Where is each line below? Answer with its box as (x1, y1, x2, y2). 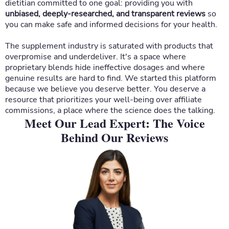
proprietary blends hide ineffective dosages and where (5, 62, 205, 73)
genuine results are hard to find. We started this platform (5, 73, 216, 84)
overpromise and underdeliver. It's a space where (5, 51, 186, 62)
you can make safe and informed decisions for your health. (5, 19, 217, 30)
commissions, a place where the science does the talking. (5, 105, 215, 116)
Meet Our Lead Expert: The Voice (24, 114, 205, 132)
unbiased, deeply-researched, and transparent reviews (5, 8, 205, 19)
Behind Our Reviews (61, 128, 168, 146)
